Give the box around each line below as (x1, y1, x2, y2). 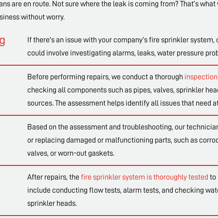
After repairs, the (27, 173, 81, 182)
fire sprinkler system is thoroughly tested (80, 173, 208, 182)
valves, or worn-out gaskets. (27, 149, 114, 158)
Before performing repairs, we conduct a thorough (27, 73, 184, 81)
